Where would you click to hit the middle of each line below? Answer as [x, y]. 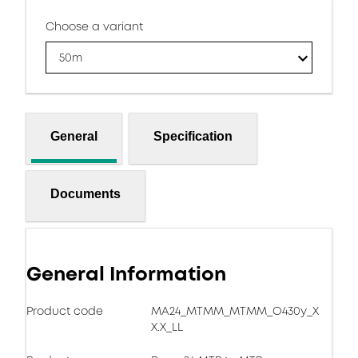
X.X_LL [167, 327]
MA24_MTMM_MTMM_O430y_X [235, 311]
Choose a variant [94, 26]
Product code [65, 311]
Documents [86, 193]
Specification [193, 136]
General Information [126, 274]
